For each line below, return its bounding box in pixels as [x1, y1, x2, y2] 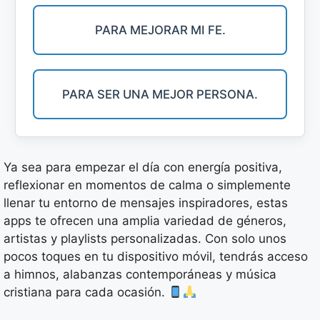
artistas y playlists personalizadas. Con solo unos [4, 231, 286, 246]
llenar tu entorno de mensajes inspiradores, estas [4, 196, 288, 211]
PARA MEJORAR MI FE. [94, 22, 226, 37]
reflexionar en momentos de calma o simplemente [4, 178, 291, 193]
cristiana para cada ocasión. [4, 285, 169, 300]
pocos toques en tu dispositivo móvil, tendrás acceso [4, 249, 308, 264]
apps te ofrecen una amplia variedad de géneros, [4, 214, 286, 229]
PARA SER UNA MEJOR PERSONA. [62, 86, 258, 101]
